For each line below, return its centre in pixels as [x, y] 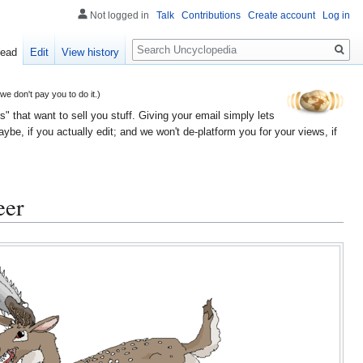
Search [158, 41]
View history [91, 53]
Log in [336, 15]
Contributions [211, 15]
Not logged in [120, 15]
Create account [282, 15]
